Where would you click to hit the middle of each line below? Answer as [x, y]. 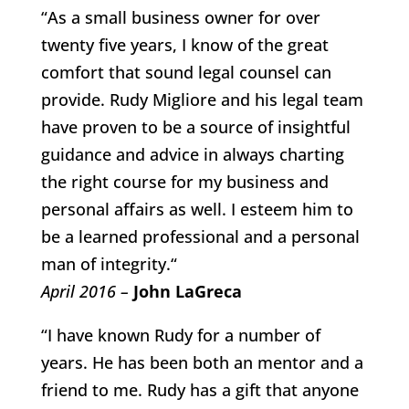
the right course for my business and [184, 181]
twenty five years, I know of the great [184, 44]
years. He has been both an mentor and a [202, 362]
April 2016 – [84, 291]
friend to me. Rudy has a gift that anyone [199, 389]
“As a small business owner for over [180, 17]
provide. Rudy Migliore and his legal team [202, 99]
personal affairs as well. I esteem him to [197, 209]
